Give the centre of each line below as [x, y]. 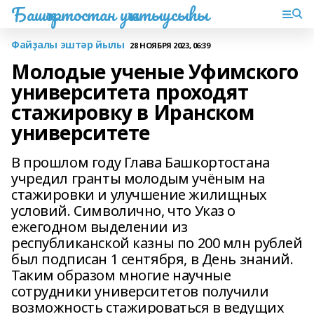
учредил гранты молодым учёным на [138, 178]
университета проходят [130, 92]
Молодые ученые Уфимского [155, 71]
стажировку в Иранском [133, 112]
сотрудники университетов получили [140, 291]
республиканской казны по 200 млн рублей [157, 243]
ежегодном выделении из [100, 227]
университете [81, 132]
